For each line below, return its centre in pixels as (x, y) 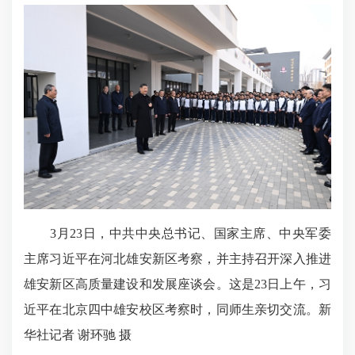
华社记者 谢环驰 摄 (78, 335)
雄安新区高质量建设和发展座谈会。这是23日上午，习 (177, 284)
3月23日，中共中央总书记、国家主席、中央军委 (177, 234)
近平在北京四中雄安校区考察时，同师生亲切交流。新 (177, 310)
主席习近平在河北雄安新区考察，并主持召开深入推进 (177, 259)
